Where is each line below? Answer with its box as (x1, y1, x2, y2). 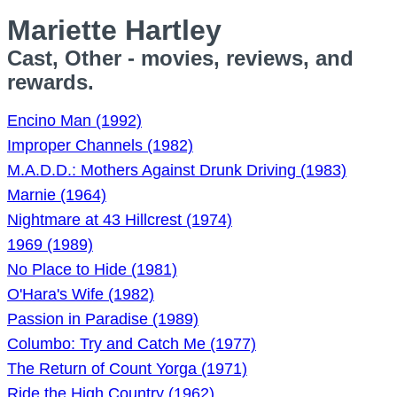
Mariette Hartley (7, 14, 222, 46)
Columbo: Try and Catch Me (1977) (7, 335, 256, 353)
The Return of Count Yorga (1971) (7, 360, 247, 378)
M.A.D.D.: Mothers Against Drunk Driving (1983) (7, 161, 346, 179)
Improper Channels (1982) (7, 136, 193, 154)
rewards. (7, 70, 94, 94)
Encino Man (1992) (7, 112, 142, 129)
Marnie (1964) (7, 186, 106, 204)
